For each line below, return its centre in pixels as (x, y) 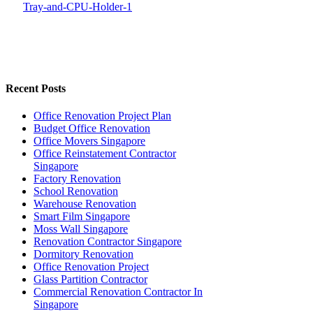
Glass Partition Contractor (90, 279)
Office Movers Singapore (89, 140)
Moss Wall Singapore (81, 228)
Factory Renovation (77, 178)
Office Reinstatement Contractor (105, 153)
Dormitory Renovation (83, 254)
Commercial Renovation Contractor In (118, 291)
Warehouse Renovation (85, 203)
